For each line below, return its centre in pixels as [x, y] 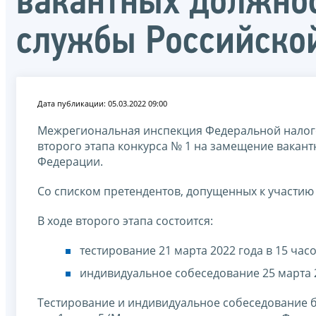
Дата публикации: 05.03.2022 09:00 [102, 103]
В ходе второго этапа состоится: [125, 220]
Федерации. [70, 161]
